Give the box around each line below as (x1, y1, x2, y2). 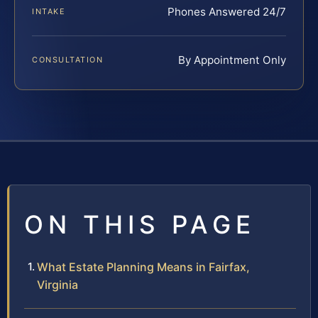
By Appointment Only (178, 53, 286, 67)
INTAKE (32, 6, 66, 16)
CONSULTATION (32, 54, 104, 65)
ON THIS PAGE (24, 209, 256, 239)
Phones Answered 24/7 (168, 4, 286, 18)
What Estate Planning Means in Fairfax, (37, 259, 250, 274)
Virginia (37, 277, 78, 292)
